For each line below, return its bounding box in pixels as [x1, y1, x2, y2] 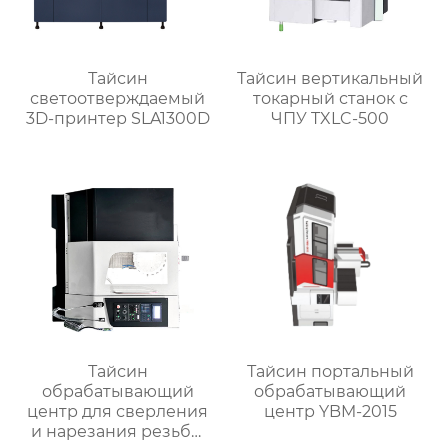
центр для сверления [27, 402, 209, 422]
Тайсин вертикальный [237, 69, 424, 89]
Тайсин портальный [246, 362, 414, 382]
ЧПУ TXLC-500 [271, 109, 390, 129]
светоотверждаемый [30, 89, 206, 109]
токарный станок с [252, 89, 408, 109]
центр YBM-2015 [263, 402, 397, 422]
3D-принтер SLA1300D [25, 109, 210, 129]
